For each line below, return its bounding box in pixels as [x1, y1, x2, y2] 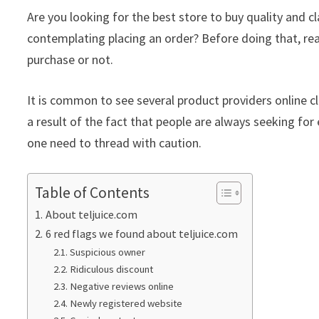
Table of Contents [35, 183, 150, 203]
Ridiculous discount [69, 263, 153, 276]
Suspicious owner [69, 246, 145, 259]
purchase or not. [27, 51, 114, 68]
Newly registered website [69, 297, 182, 310]
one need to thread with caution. [27, 135, 202, 152]
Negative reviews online [69, 280, 174, 293]
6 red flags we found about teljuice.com [45, 226, 238, 241]
